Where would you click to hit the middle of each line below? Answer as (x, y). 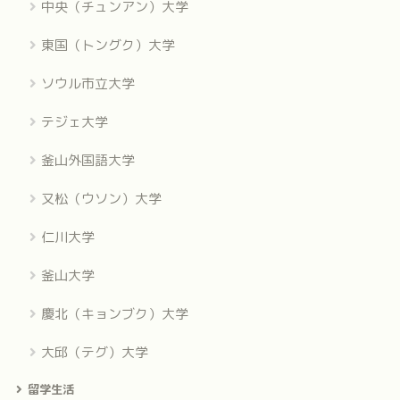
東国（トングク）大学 (108, 46)
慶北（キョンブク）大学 (114, 314)
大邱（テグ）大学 (94, 353)
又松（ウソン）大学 (101, 199)
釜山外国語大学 (87, 161)
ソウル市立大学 (87, 84)
